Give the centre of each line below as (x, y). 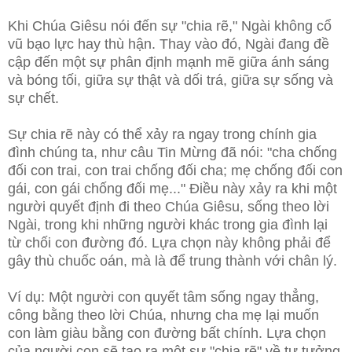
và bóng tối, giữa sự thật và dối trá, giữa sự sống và (170, 81)
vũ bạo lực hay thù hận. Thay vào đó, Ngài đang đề (169, 44)
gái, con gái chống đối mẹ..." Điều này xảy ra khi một (172, 189)
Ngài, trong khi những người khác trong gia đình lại (168, 225)
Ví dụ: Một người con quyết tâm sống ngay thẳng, (163, 297)
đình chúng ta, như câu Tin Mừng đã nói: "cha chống (172, 153)
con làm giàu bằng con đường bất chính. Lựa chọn (167, 334)
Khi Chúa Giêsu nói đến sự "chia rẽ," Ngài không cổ (170, 26)
